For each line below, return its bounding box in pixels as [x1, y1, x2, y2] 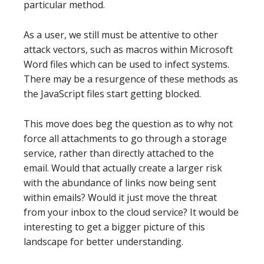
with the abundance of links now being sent [24, 176, 216, 189]
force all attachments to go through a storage [24, 132, 227, 145]
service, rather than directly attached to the [24, 147, 214, 160]
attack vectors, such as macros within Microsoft [24, 43, 233, 56]
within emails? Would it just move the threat [24, 191, 217, 204]
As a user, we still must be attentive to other [24, 28, 218, 41]
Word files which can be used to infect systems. [24, 58, 229, 71]
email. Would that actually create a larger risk [24, 161, 222, 174]
